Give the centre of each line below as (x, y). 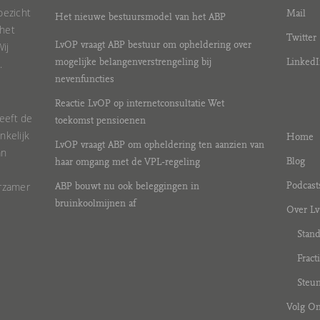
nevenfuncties (85, 79)
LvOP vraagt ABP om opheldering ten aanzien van (160, 145)
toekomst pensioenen (101, 121)
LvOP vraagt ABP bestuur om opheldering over (154, 45)
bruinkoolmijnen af (96, 204)
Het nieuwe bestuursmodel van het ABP (141, 17)
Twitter (301, 38)
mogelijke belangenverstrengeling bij (134, 62)
